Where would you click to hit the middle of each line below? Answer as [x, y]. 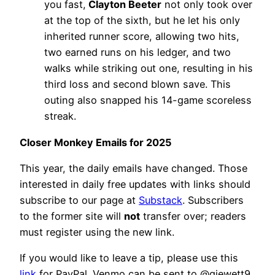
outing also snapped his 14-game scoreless [148, 100]
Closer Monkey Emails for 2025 [96, 142]
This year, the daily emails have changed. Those [134, 168]
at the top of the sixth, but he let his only [142, 21]
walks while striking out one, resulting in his [149, 68]
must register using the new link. [97, 232]
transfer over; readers [193, 216]
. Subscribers [213, 200]
